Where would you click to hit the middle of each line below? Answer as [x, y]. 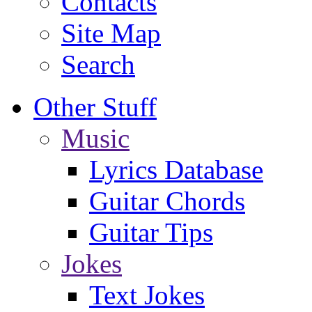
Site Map [111, 33]
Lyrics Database [176, 170]
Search [98, 65]
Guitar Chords [167, 201]
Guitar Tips [151, 233]
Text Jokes [147, 295]
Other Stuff [95, 107]
